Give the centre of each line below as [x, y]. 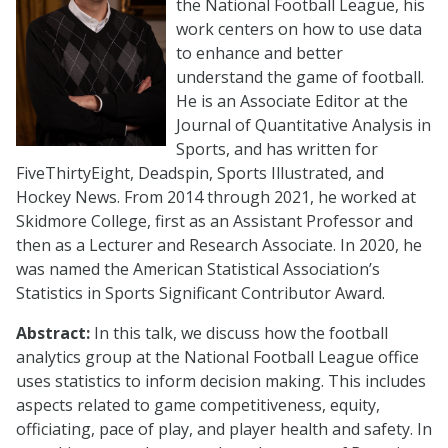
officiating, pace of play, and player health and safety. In [224, 429]
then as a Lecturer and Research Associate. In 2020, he [219, 245]
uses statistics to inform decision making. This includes [221, 381]
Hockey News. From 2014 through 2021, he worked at [216, 197]
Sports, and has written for [277, 149]
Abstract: [53, 333]
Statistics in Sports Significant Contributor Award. [200, 293]
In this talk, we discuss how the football [239, 333]
